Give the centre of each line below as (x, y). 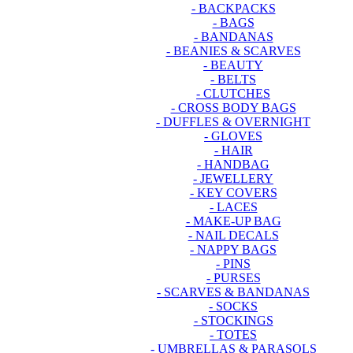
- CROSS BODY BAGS (233, 107)
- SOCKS (233, 306)
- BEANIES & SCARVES (233, 50)
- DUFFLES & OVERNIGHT (233, 121)
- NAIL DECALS (233, 235)
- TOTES (233, 334)
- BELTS (233, 79)
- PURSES (233, 277)
